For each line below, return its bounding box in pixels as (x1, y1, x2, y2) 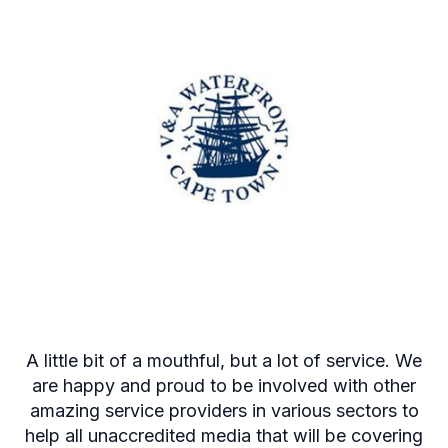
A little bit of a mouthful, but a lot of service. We (26, 350, 422, 372)
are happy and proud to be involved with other (32, 375, 416, 397)
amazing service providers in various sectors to (29, 400, 419, 422)
